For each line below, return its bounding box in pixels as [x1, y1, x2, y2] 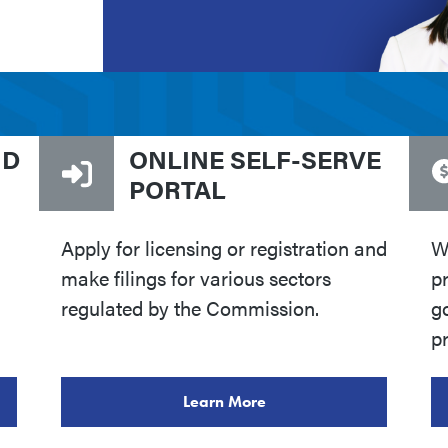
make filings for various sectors [61, 263, 331, 293]
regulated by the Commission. [61, 293, 319, 323]
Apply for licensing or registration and [61, 233, 387, 263]
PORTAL [129, 170, 226, 206]
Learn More [182, 391, 266, 413]
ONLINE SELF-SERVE [129, 140, 381, 176]
